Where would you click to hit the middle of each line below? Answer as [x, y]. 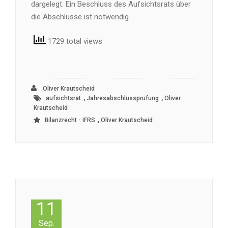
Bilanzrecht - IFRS [70, 120]
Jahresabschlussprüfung [123, 98]
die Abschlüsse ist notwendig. [81, 17]
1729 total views [74, 41]
